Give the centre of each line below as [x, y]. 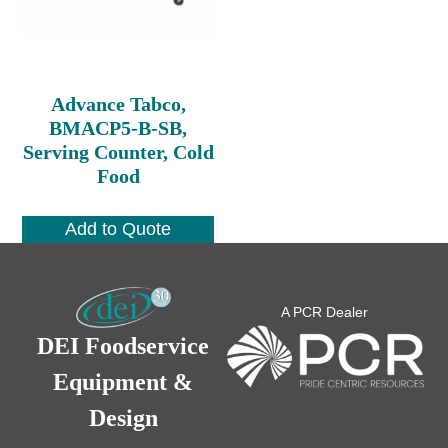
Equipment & [123, 382]
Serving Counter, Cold [118, 151]
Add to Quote [118, 228]
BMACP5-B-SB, [118, 127]
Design [123, 418]
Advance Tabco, [118, 103]
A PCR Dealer [325, 312]
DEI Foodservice [123, 346]
